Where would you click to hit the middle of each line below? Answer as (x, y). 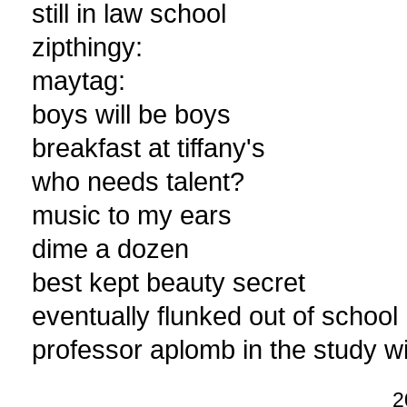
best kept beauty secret (169, 283)
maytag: (79, 81)
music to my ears (132, 215)
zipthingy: (87, 47)
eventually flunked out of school (215, 316)
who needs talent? (138, 182)
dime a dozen (110, 249)
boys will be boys (131, 114)
